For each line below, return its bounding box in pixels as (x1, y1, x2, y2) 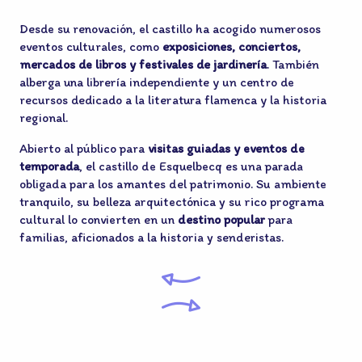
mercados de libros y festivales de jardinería (19, 57, 267, 72)
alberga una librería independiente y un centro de (19, 74, 294, 90)
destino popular (178, 212, 265, 227)
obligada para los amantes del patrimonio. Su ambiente (19, 176, 326, 192)
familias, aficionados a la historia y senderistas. (19, 229, 284, 245)
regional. (19, 110, 68, 125)
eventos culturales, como (19, 39, 162, 54)
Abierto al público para (19, 141, 148, 156)
